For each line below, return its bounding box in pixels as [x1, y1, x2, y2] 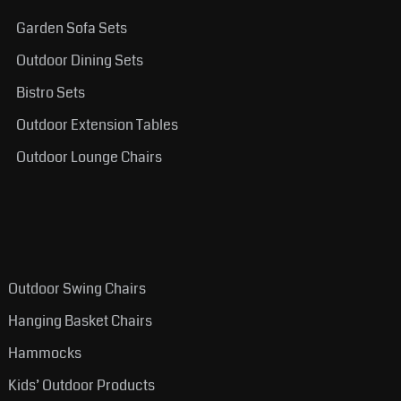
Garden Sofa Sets [15, 17, 127, 38]
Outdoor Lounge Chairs [15, 146, 162, 167]
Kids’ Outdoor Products [7, 374, 155, 396]
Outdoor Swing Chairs [7, 277, 146, 299]
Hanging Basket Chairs [7, 310, 152, 331]
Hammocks [7, 342, 81, 363]
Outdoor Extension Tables [15, 114, 178, 135]
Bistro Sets [15, 81, 85, 103]
